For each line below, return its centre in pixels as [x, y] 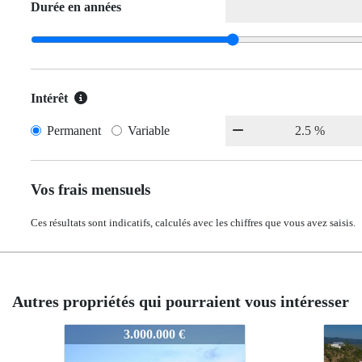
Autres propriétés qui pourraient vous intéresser [181, 301]
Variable [149, 130]
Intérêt [49, 98]
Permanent [74, 130]
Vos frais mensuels [90, 189]
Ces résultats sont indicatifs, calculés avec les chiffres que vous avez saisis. [193, 223]
